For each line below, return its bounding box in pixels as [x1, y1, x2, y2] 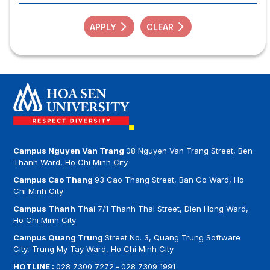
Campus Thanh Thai [13, 203, 98, 213]
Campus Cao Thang [13, 174, 95, 184]
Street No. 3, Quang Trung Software [105, 232, 241, 242]
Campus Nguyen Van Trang [13, 145, 127, 155]
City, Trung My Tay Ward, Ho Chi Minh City [13, 243, 174, 254]
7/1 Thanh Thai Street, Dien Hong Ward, [98, 203, 249, 213]
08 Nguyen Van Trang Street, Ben [126, 145, 253, 155]
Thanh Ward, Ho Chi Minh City [13, 157, 128, 167]
